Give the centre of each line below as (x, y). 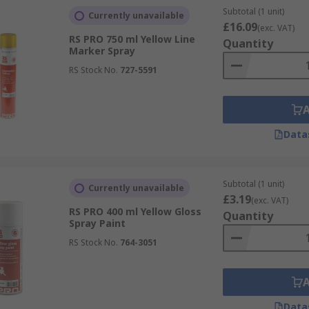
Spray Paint (97, 223)
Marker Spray (102, 51)
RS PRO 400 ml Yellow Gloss (135, 211)
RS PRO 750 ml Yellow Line (132, 39)
